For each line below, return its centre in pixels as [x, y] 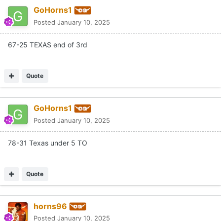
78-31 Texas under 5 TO [48, 143]
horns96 [50, 206]
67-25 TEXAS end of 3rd [48, 44]
